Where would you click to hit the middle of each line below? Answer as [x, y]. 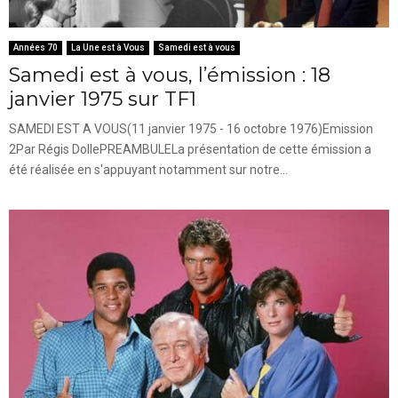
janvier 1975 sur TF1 [103, 99]
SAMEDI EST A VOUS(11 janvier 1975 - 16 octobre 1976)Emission [191, 129]
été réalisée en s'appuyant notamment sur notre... [148, 170]
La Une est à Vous [108, 48]
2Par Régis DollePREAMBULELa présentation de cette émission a [190, 150]
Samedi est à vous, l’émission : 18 [170, 76]
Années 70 [36, 48]
